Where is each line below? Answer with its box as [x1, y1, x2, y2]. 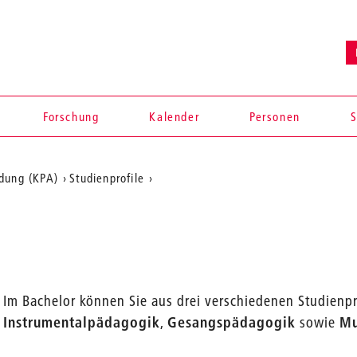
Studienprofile [69, 170, 145, 186]
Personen [249, 108, 300, 124]
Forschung [42, 108, 100, 124]
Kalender [149, 108, 200, 124]
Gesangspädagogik [167, 313, 296, 331]
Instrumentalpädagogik [3, 313, 161, 331]
